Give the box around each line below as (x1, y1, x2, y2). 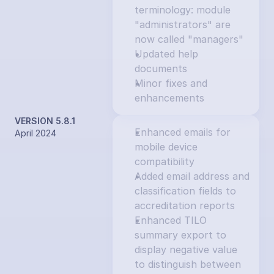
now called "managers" (135, 33, 243, 45)
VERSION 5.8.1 (15, 116, 75, 126)
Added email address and (135, 170, 250, 182)
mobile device (135, 141, 198, 153)
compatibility (135, 155, 194, 168)
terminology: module (135, 4, 231, 16)
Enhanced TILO (135, 214, 207, 226)
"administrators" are (135, 18, 231, 31)
